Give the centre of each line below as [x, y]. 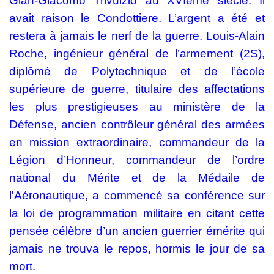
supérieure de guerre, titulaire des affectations [137, 89]
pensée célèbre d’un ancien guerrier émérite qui [137, 231]
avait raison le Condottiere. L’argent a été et [137, 18]
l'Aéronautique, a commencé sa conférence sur [137, 196]
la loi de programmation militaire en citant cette [137, 213]
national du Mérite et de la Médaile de [137, 178]
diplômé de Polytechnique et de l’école [137, 72]
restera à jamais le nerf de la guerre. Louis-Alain [137, 36]
